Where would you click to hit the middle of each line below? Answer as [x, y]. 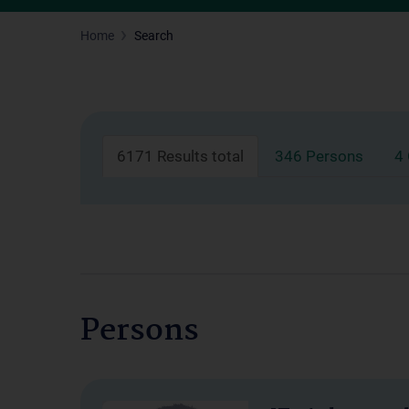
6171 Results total [180, 156]
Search [154, 36]
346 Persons [319, 156]
